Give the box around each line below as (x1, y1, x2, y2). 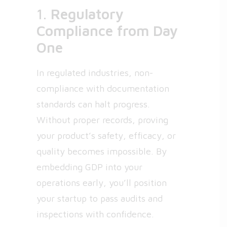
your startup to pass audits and (36, 193, 163, 204)
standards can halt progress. (36, 99, 150, 109)
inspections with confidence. (36, 209, 154, 219)
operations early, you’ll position (36, 177, 167, 188)
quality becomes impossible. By (36, 146, 167, 157)
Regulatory (51, 6, 124, 22)
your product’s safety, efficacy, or (36, 130, 176, 141)
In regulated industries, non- (36, 67, 153, 78)
